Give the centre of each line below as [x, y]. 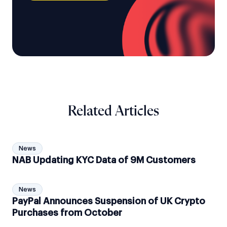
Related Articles [113, 112]
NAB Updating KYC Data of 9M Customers [104, 160]
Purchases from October [67, 213]
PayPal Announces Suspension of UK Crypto [109, 201]
